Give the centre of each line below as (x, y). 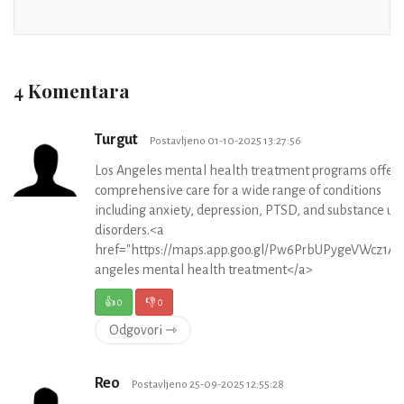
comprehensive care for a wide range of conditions (238, 191)
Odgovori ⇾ (143, 331)
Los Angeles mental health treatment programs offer (246, 171)
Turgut (118, 140)
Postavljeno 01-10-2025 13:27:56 (225, 141)
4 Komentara (72, 91)
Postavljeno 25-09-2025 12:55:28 (208, 385)
